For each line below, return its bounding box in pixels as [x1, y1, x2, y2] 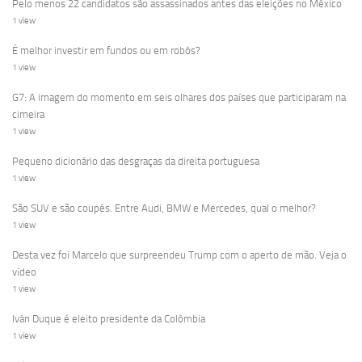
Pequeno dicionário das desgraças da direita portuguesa [12, 154, 259, 167]
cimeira [12, 107, 44, 120]
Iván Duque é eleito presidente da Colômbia [12, 312, 205, 325]
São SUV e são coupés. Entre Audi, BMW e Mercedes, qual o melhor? [12, 201, 316, 214]
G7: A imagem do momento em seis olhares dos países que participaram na [12, 90, 346, 103]
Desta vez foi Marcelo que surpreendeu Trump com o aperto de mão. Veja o [12, 248, 347, 261]
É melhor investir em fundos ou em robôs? [12, 44, 200, 57]
